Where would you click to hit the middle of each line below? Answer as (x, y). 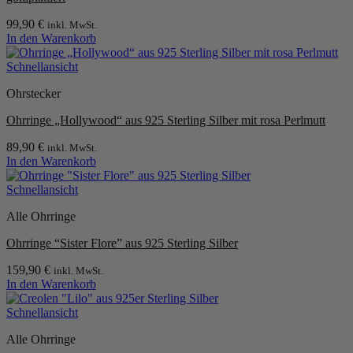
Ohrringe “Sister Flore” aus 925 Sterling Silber (122, 243)
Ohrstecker (33, 94)
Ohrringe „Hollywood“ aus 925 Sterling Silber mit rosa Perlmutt (166, 121)
